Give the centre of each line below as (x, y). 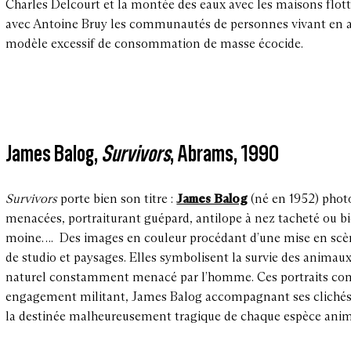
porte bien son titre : (117, 198)
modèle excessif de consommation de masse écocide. (158, 44)
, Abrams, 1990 (230, 153)
